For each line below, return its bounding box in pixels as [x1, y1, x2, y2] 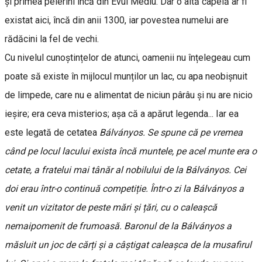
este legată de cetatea [5, 127, 99, 139]
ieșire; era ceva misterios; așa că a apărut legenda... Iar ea [5, 108, 239, 120]
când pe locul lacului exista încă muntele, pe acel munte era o [5, 146, 257, 157]
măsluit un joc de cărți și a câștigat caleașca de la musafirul [5, 239, 251, 251]
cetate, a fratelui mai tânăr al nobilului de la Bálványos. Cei [5, 164, 246, 176]
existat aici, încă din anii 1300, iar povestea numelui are [5, 15, 229, 26]
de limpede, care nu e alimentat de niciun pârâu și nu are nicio [5, 89, 253, 101]
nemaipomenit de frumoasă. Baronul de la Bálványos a [5, 220, 232, 232]
